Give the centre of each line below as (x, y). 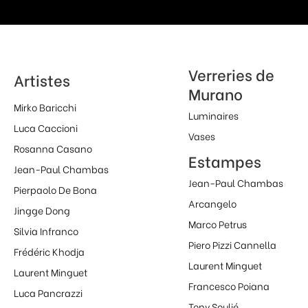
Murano (215, 94)
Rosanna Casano (53, 148)
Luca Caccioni (46, 128)
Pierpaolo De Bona (55, 190)
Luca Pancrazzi (48, 293)
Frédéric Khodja (49, 252)
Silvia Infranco (46, 231)
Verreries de (231, 75)
